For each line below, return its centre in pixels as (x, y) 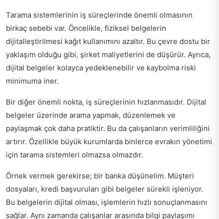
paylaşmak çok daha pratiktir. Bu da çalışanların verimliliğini (108, 128)
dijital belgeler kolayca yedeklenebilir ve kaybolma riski (101, 68)
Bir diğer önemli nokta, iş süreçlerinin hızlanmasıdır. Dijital (106, 102)
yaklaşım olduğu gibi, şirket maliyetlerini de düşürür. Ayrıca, (108, 55)
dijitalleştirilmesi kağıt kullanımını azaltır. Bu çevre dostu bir (108, 41)
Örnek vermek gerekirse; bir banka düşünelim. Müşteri (100, 176)
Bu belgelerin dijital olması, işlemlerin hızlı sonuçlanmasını (107, 202)
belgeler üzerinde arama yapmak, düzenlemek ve (91, 115)
